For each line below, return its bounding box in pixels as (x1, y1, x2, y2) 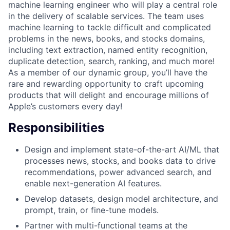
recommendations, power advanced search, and (25, 166, 212, 177)
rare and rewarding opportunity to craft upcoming (8, 78, 204, 89)
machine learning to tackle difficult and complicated (8, 22, 211, 32)
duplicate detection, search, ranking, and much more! (8, 55, 215, 66)
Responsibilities (8, 120, 104, 135)
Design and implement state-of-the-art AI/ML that (25, 144, 219, 155)
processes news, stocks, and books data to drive (25, 155, 216, 166)
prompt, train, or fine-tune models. (25, 204, 159, 215)
